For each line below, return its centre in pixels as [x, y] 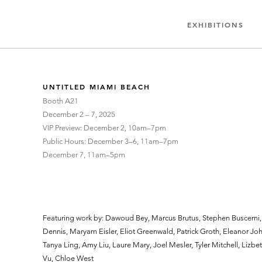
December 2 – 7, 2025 [79, 114]
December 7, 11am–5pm [84, 155]
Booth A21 [61, 101]
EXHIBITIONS [216, 25]
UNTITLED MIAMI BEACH [97, 87]
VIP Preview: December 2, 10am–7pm [105, 128]
